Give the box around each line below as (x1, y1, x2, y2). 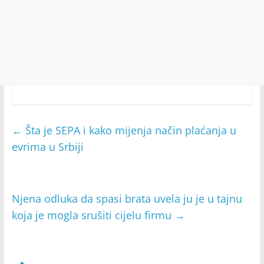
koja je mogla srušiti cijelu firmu (11, 208, 174, 222)
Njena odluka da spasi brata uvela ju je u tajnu (11, 192, 242, 206)
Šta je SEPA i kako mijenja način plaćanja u (22, 123, 236, 137)
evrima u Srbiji (11, 140, 84, 154)
